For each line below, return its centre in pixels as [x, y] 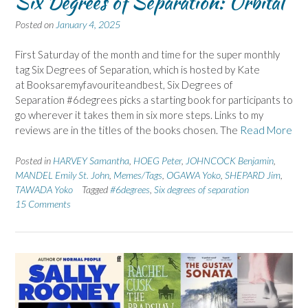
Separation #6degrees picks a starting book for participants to [154, 100]
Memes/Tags [138, 175]
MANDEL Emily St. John [62, 175]
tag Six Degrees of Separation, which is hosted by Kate [137, 70]
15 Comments [43, 203]
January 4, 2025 [88, 24]
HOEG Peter [157, 160]
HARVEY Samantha [91, 160]
